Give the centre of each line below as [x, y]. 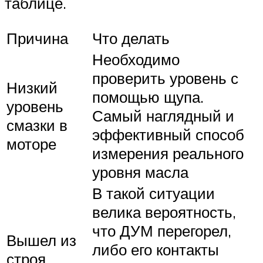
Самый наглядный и [163, 116]
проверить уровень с [165, 78]
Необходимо [136, 60]
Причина [37, 38]
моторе [31, 144]
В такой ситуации [154, 193]
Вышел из [41, 240]
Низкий [32, 88]
